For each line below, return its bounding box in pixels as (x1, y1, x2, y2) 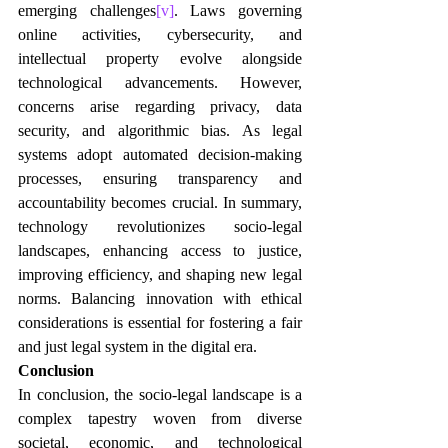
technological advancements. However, (18, 74, 302, 91)
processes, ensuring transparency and (18, 170, 302, 187)
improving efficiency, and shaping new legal (18, 266, 302, 283)
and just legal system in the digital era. (18, 338, 257, 355)
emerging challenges (18, 2, 156, 19)
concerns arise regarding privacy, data (18, 98, 302, 115)
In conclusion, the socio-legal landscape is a (18, 386, 302, 403)
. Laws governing (173, 2, 303, 19)
